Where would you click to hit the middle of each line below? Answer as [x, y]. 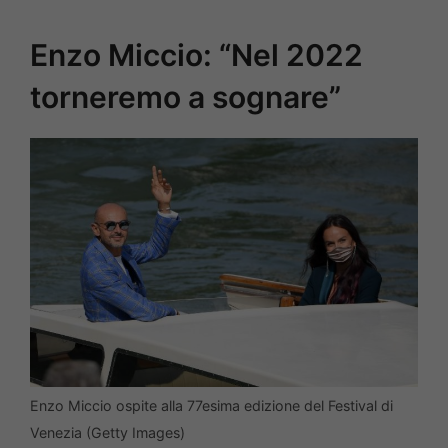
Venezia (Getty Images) [107, 432]
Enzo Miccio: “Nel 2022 [196, 54]
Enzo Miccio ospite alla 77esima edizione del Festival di [211, 405]
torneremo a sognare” [185, 96]
